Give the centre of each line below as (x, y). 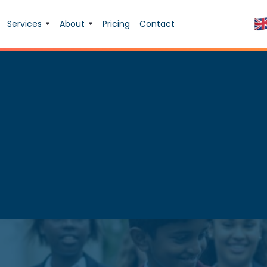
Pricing (116, 24)
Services (24, 24)
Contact (157, 24)
